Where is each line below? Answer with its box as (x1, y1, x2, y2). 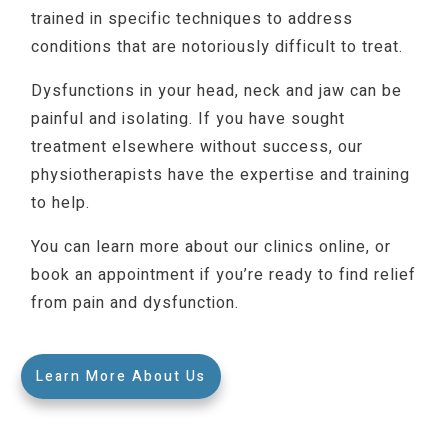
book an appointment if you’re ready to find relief (31, 263, 416, 288)
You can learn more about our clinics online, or (31, 235, 391, 260)
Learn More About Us (36, 366, 206, 388)
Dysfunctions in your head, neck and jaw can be (31, 79, 402, 104)
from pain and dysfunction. (31, 291, 239, 316)
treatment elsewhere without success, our (31, 135, 363, 160)
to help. (31, 191, 90, 216)
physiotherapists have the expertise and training (31, 163, 410, 188)
